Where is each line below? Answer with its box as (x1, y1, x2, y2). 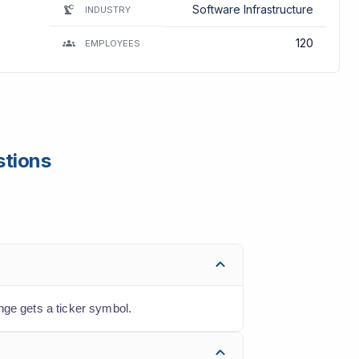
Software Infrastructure (192, 2, 313, 16)
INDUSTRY (84, 3, 131, 15)
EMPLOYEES (84, 37, 140, 49)
